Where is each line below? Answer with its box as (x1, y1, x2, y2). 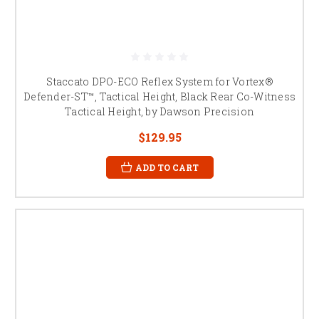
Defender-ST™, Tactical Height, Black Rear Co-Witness (23, 89, 296, 103)
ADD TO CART (135, 161, 199, 173)
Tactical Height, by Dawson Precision (65, 104, 254, 118)
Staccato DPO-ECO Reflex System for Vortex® (46, 74, 273, 88)
